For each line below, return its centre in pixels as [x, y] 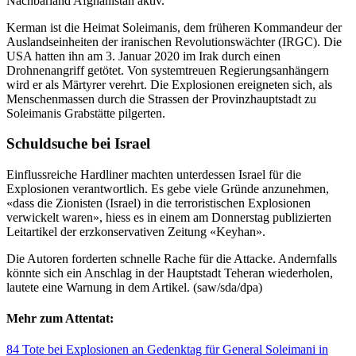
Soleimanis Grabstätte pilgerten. [86, 113]
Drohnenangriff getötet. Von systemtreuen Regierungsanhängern [168, 70]
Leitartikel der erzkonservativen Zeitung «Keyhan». [136, 231]
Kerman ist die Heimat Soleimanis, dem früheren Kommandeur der [174, 27]
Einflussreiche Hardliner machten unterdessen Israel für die [154, 174]
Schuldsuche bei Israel [78, 144]
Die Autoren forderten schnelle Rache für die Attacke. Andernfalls [172, 258]
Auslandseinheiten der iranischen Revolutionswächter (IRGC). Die [174, 41]
